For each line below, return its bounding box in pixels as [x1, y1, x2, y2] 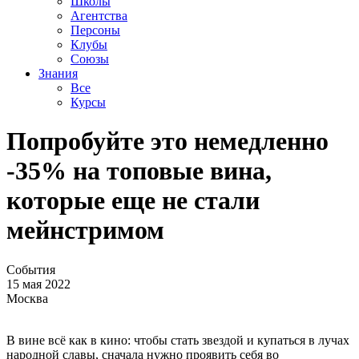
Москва [6, 291, 48, 305]
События [6, 262, 55, 276]
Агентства [71, 9, 127, 22]
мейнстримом [6, 216, 164, 245]
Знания [38, 67, 78, 80]
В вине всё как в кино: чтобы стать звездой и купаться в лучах [6, 333, 349, 347]
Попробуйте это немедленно [6, 127, 329, 156]
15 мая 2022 [6, 276, 71, 291]
